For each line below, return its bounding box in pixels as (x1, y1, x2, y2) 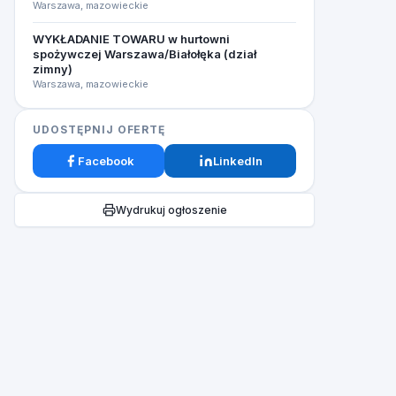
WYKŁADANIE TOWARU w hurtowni (33, 32, 230, 46)
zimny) (33, 62, 72, 76)
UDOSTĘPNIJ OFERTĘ (33, 123, 166, 136)
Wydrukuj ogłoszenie (115, 203, 227, 217)
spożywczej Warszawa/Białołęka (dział (33, 47, 256, 61)
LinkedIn (212, 154, 263, 168)
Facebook (77, 154, 134, 168)
